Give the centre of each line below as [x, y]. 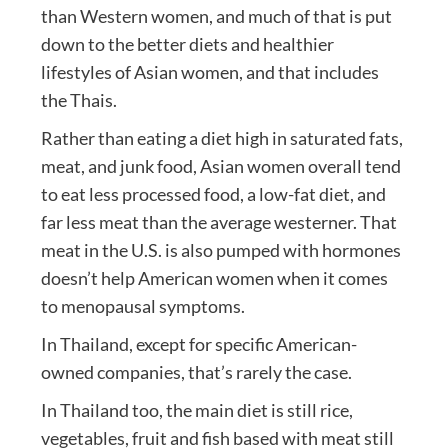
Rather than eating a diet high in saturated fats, [221, 138]
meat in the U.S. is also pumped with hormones [220, 250]
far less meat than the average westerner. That [218, 222]
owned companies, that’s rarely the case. [196, 372]
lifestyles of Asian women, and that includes [209, 72]
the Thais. [78, 100]
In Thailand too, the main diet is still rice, [196, 410]
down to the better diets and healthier [187, 44]
